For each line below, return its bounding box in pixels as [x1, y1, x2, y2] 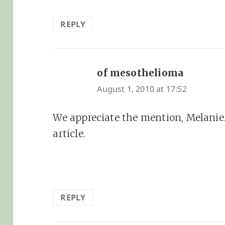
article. [53, 128, 85, 140]
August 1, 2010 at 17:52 [97, 83, 187, 94]
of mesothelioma [97, 66, 184, 79]
